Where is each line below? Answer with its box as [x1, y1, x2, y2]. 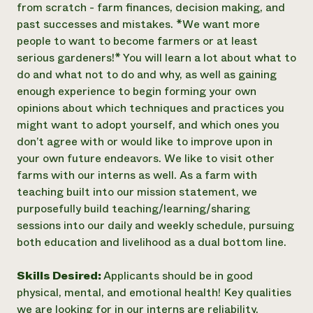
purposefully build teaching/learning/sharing [17, 201, 250, 217]
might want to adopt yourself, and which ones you [17, 117, 279, 133]
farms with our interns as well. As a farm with [17, 167, 257, 183]
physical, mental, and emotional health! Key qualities [17, 284, 291, 300]
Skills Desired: [17, 268, 103, 284]
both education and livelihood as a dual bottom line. [17, 234, 286, 250]
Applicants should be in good [103, 268, 253, 284]
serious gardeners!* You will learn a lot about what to [17, 50, 296, 66]
